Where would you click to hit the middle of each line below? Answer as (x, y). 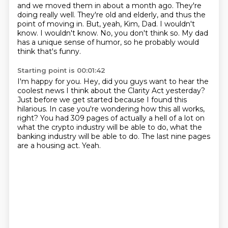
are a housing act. (49, 146)
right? (28, 118)
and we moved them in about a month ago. (96, 6)
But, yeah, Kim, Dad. (123, 24)
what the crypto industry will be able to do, (93, 127)
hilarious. (33, 109)
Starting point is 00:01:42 (61, 70)
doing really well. (47, 15)
